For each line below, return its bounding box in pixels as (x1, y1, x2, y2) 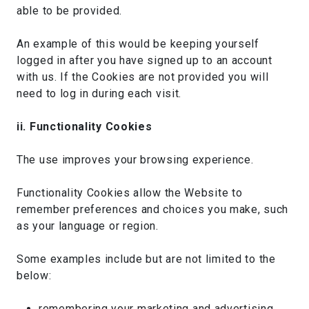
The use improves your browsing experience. (17, 153, 254, 166)
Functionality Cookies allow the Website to (17, 186, 243, 199)
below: (17, 269, 52, 282)
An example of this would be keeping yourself (17, 37, 259, 50)
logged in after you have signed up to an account (17, 54, 272, 67)
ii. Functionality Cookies (17, 120, 152, 133)
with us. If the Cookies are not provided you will (17, 70, 269, 83)
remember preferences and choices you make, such (17, 203, 288, 216)
